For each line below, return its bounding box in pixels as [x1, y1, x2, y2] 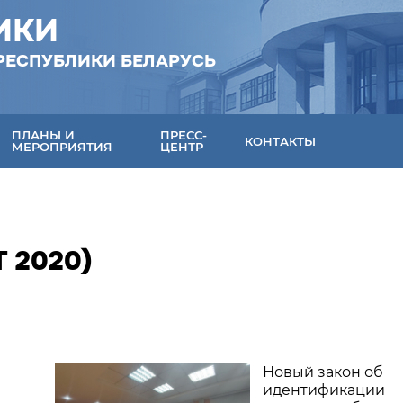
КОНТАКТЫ [245, 133, 317, 148]
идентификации [262, 381, 385, 399]
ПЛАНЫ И [12, 128, 76, 142]
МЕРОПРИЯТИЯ [12, 139, 113, 154]
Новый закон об [262, 363, 383, 381]
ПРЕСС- [160, 128, 208, 142]
